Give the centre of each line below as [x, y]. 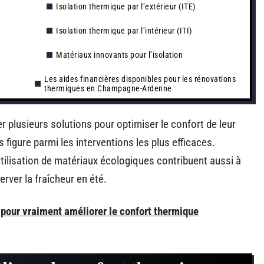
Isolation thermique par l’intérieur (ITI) [124, 31]
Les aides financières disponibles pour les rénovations [140, 79]
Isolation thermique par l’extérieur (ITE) [126, 6]
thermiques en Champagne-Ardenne [108, 88]
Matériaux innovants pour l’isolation [119, 55]
